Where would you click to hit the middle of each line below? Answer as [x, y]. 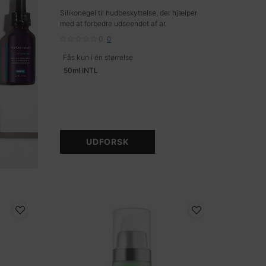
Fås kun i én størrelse [98, 57]
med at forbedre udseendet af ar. [114, 23]
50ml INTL [81, 70]
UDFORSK [108, 141]
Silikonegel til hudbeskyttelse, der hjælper [129, 12]
